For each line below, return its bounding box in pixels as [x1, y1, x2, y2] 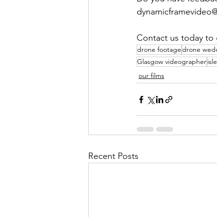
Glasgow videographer [137, 57, 206, 66]
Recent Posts [88, 151, 139, 162]
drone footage [137, 45, 181, 54]
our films [139, 71, 164, 80]
